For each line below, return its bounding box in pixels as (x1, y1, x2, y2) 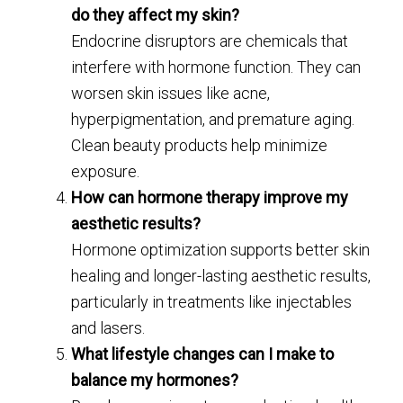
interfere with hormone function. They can (71, 58, 362, 77)
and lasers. (71, 318, 146, 338)
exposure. (71, 162, 140, 182)
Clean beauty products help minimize (71, 136, 328, 156)
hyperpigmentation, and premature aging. (71, 110, 355, 130)
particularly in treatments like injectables (71, 292, 353, 312)
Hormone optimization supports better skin (71, 240, 371, 260)
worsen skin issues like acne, (71, 84, 271, 103)
